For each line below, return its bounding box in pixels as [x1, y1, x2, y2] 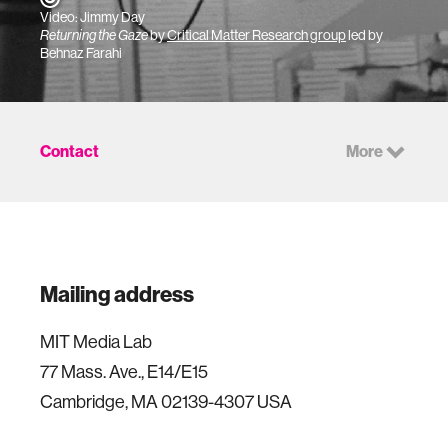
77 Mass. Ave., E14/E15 [40, 362, 208, 382]
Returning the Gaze [40, 27, 148, 43]
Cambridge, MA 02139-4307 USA [40, 392, 292, 412]
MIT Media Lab [40, 332, 152, 352]
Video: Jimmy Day [40, 9, 145, 25]
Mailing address [40, 281, 194, 308]
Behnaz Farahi [40, 45, 122, 61]
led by [346, 27, 383, 43]
